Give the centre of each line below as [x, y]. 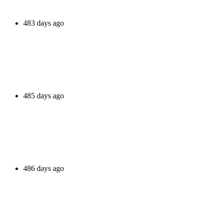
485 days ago [44, 95]
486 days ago [44, 168]
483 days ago [44, 23]
